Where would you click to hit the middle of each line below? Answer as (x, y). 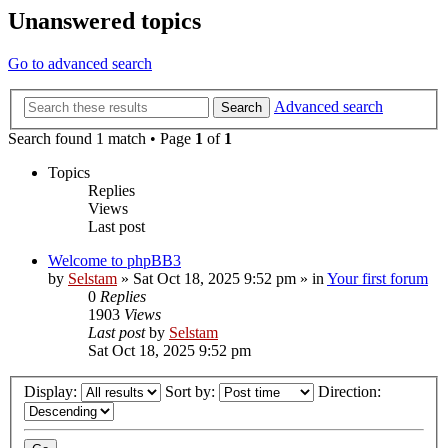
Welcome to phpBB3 (114, 260)
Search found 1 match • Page (101, 138)
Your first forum (377, 278)
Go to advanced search (80, 64)
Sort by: (192, 392)
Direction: (351, 392)
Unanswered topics (104, 21)
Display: (52, 392)
